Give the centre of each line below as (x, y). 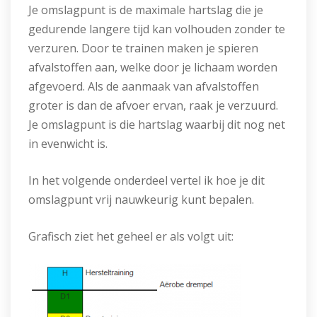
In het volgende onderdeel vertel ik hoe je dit (146, 180)
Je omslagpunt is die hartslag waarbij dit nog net (157, 125)
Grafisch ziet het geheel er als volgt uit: (131, 236)
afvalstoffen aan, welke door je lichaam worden (153, 67)
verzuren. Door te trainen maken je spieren (143, 48)
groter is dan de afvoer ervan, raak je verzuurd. (153, 105)
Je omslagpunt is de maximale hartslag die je (146, 10)
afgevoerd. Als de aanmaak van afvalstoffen (144, 86)
